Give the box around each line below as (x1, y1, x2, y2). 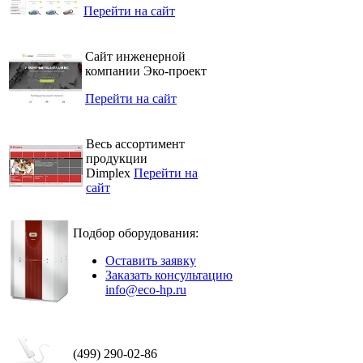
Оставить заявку (105, 253, 196, 267)
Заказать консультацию (105, 267, 233, 282)
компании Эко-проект (85, 63, 207, 78)
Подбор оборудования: (73, 225, 199, 240)
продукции (86, 151, 147, 165)
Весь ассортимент (86, 136, 185, 151)
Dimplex (86, 165, 134, 180)
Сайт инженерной (85, 49, 186, 63)
